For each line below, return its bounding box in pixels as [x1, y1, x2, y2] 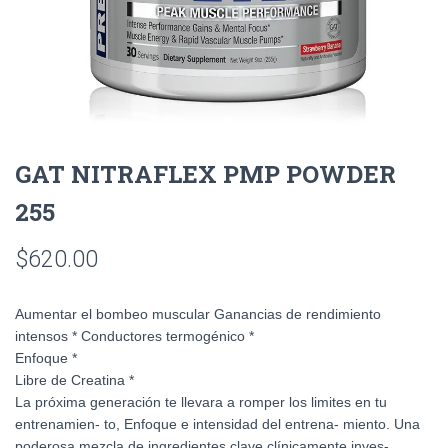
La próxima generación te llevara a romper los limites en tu [15, 394, 387, 410]
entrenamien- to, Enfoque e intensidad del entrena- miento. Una [15, 416, 420, 432]
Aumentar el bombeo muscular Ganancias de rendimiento [15, 306, 381, 322]
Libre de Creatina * [15, 372, 134, 388]
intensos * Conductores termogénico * [15, 328, 254, 344]
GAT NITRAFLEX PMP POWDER [15, 158, 396, 190]
